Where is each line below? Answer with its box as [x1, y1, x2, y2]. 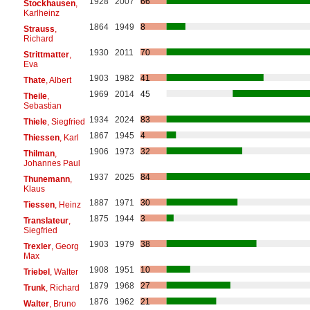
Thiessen [23, 132, 60, 143]
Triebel [23, 266, 50, 277]
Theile [23, 91, 47, 101]
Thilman [23, 148, 55, 158]
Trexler [23, 241, 51, 251]
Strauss [23, 24, 55, 34]
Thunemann [23, 174, 70, 184]
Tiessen [23, 199, 55, 210]
